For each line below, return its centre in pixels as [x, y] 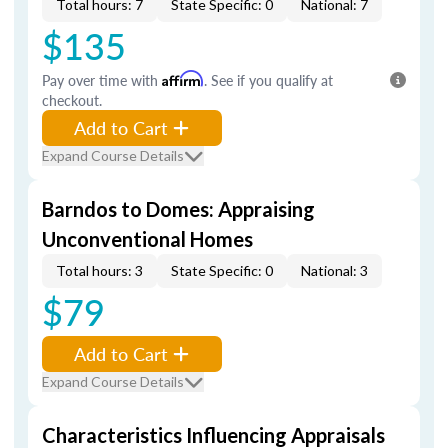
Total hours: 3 [99, 270]
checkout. [72, 100]
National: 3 [334, 270]
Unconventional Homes [147, 239]
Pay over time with [102, 80]
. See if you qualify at [268, 80]
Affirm [183, 78]
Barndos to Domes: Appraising [178, 209]
